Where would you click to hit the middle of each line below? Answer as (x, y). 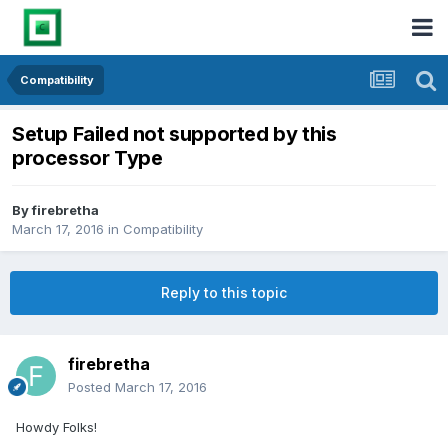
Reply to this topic (224, 293)
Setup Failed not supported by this (174, 134)
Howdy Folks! (56, 427)
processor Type (87, 158)
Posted (91, 387)
